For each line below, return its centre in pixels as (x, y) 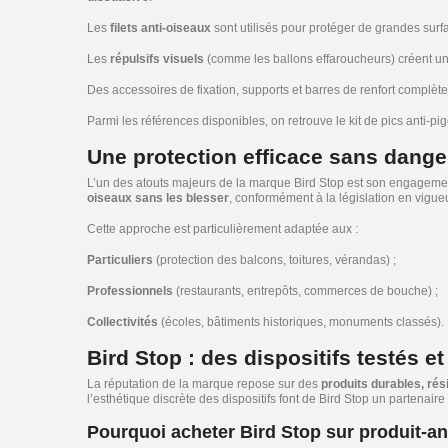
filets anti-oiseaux (160, 28)
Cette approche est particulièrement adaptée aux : (222, 229)
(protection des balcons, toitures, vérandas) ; (274, 260)
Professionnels (130, 291)
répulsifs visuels (157, 59)
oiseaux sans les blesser (158, 198)
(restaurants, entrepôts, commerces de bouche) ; (305, 291)
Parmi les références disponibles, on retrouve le (218, 121)
